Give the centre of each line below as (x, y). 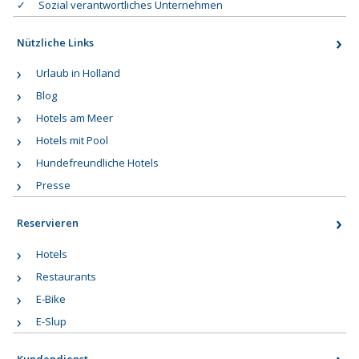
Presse (54, 186)
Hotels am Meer (75, 118)
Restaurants (67, 277)
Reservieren (48, 223)
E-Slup (52, 322)
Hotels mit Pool (73, 141)
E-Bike (51, 299)
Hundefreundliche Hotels (98, 163)
